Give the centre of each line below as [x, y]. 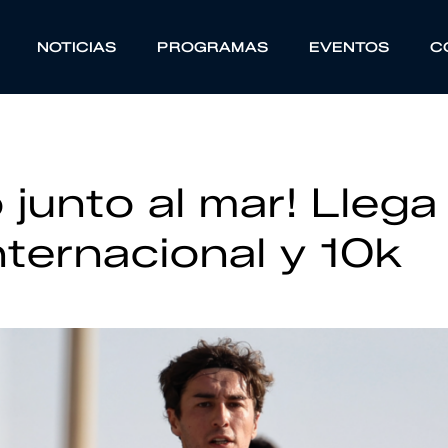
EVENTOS [349, 47]
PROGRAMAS [212, 47]
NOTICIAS [76, 47]
